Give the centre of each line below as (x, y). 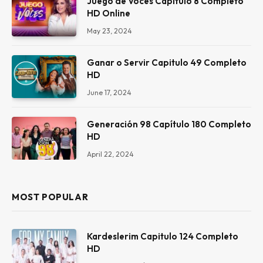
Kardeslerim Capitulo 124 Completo (163, 237)
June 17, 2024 (109, 92)
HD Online (109, 13)
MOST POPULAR (50, 197)
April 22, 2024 (110, 154)
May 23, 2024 (109, 31)
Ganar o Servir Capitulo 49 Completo (167, 62)
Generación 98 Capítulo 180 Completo (169, 124)
